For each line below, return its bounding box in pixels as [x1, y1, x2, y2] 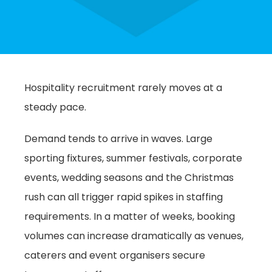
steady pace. [24, 100, 86, 114]
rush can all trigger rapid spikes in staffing [24, 190, 223, 204]
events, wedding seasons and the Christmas [24, 171, 234, 185]
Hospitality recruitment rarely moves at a [24, 81, 222, 95]
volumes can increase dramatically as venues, [24, 229, 243, 243]
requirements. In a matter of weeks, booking [24, 209, 235, 223]
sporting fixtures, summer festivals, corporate [24, 151, 242, 165]
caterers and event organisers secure [24, 248, 205, 262]
